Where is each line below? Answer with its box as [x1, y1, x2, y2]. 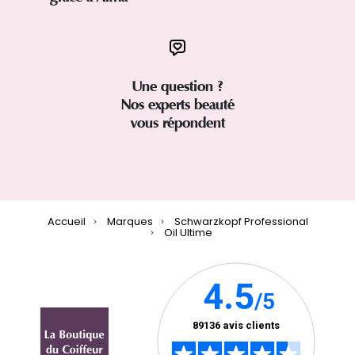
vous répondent [130, 113, 225, 132]
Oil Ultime [164, 224, 212, 240]
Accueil [47, 213, 86, 229]
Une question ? [132, 77, 223, 95]
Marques [106, 213, 153, 229]
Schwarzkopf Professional [174, 213, 308, 229]
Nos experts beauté [120, 95, 235, 113]
